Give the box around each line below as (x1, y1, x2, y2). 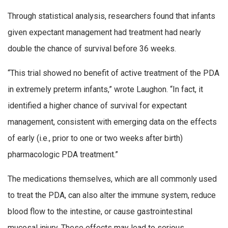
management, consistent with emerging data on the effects (8, 117, 217, 127)
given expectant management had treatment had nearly (8, 27, 201, 38)
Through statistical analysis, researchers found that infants (8, 11, 215, 21)
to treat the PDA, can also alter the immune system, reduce (8, 190, 216, 200)
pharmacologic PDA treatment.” (8, 149, 118, 159)
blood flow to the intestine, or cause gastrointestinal (8, 206, 192, 216)
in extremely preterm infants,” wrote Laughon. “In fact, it (8, 84, 203, 94)
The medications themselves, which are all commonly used (8, 174, 217, 184)
